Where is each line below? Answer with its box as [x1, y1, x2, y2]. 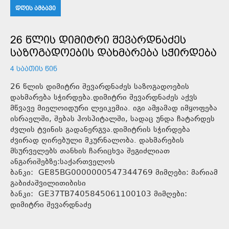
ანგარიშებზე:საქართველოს [10, 156, 115, 168]
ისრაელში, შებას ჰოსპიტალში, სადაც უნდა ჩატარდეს [10, 113, 215, 125]
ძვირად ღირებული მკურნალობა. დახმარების [10, 134, 184, 147]
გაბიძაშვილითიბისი [10, 177, 86, 190]
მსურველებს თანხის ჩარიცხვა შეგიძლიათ [10, 145, 170, 157]
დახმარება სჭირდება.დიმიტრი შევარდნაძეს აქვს [10, 91, 197, 104]
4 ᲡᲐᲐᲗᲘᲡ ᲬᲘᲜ [10, 64, 57, 73]
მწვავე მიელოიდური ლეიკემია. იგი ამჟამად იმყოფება [10, 102, 217, 114]
